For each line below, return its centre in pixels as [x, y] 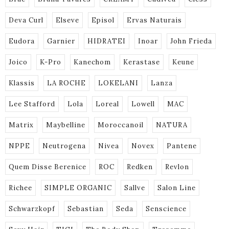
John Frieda [191, 41]
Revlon [177, 167]
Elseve [67, 20]
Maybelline [66, 125]
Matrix [21, 125]
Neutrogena [64, 146]
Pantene [182, 146]
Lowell [143, 104]
